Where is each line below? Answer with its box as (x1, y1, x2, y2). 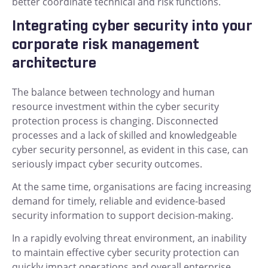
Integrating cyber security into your (12, 17, 252, 36)
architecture (12, 54, 96, 74)
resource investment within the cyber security (12, 100, 219, 114)
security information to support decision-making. (12, 209, 233, 223)
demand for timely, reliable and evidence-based (12, 194, 226, 208)
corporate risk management (12, 35, 199, 55)
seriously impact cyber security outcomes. (12, 157, 202, 171)
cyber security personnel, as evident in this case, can (12, 143, 248, 157)
